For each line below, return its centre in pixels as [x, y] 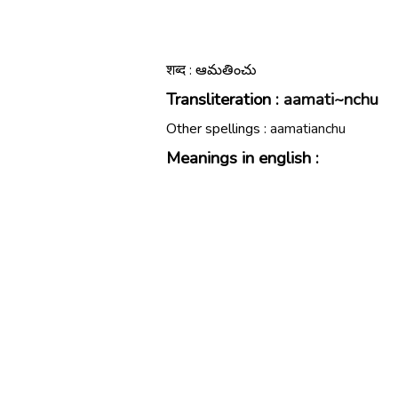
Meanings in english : [243, 158]
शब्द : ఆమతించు [211, 70]
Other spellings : [218, 129]
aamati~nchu [331, 99]
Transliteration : [225, 99]
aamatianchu [308, 129]
